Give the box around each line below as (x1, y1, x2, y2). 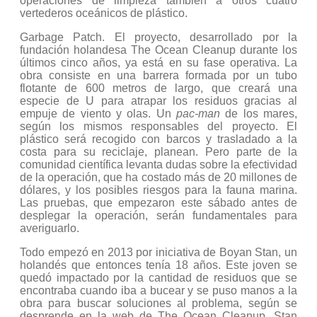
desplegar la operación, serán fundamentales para (20, 209, 297, 221)
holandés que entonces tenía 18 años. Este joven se (20, 259, 297, 271)
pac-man (176, 108, 220, 120)
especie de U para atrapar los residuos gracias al (20, 95, 297, 107)
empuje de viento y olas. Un (20, 108, 176, 120)
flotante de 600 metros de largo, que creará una (20, 82, 297, 94)
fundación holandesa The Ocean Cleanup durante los (20, 44, 297, 56)
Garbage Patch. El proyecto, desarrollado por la (20, 31, 297, 43)
